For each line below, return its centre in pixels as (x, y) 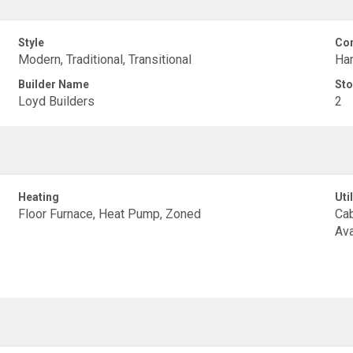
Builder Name (54, 84)
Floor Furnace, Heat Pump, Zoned (110, 214)
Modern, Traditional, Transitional (105, 59)
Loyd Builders (57, 101)
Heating (39, 197)
